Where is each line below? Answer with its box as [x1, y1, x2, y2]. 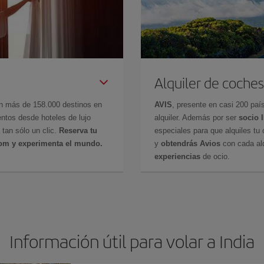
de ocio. [200, 151, 230, 161]
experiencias [154, 151, 200, 161]
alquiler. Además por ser [154, 113, 239, 122]
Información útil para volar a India [9, 228, 255, 253]
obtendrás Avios [161, 138, 220, 148]
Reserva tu [59, 126, 97, 135]
